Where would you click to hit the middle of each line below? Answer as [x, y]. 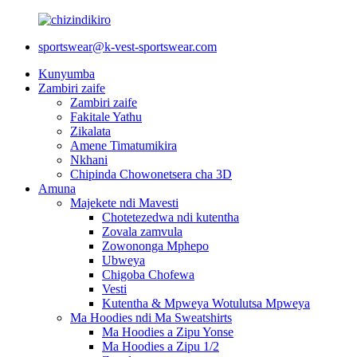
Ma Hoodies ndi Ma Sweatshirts [151, 318]
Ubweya [124, 260]
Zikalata [90, 131]
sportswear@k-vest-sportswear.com [127, 47]
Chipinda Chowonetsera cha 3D [151, 174]
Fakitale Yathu [106, 117]
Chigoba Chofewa [148, 275]
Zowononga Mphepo [155, 246]
